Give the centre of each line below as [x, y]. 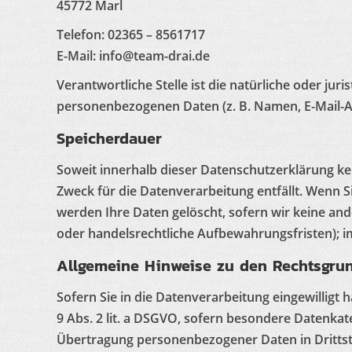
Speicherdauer [109, 138]
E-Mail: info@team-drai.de [133, 56]
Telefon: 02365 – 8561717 [131, 35]
